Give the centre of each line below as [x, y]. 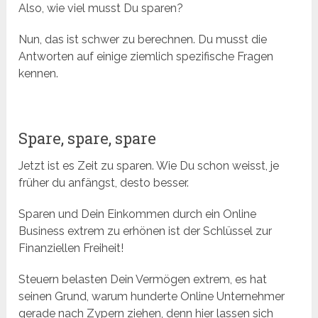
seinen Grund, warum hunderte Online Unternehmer [152, 297]
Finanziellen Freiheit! [71, 248]
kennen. [39, 74]
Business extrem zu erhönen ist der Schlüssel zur [146, 231]
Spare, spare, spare [88, 138]
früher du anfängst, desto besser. [104, 183]
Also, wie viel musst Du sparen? [101, 9]
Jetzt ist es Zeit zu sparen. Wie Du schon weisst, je [149, 166]
